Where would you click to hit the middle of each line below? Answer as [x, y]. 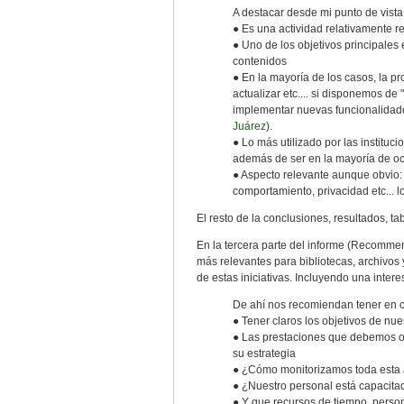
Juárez [249, 126]
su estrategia [264, 353]
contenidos [260, 61]
